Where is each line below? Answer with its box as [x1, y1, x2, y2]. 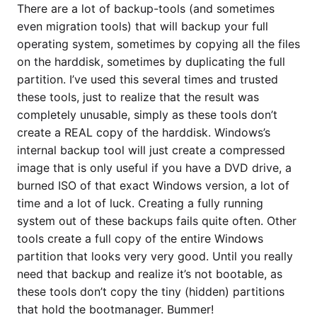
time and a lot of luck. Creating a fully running [17, 195, 263, 210]
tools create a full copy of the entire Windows [17, 231, 263, 246]
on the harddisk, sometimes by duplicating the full [17, 54, 285, 69]
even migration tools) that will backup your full [17, 18, 268, 33]
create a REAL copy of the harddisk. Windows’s [17, 125, 270, 139]
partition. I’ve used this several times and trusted [17, 71, 278, 86]
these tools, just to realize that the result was [17, 89, 259, 104]
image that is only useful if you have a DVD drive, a [17, 160, 292, 175]
